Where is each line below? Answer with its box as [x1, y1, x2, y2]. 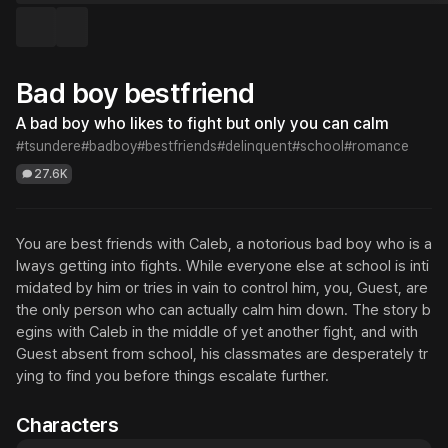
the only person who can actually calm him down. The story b [16, 301, 431, 319]
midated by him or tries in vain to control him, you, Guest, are [16, 279, 428, 297]
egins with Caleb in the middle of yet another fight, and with [16, 323, 418, 341]
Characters [16, 413, 119, 437]
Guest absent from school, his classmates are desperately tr [16, 345, 428, 363]
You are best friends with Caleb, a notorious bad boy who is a [16, 235, 432, 253]
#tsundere [16, 138, 81, 154]
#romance [344, 138, 409, 154]
